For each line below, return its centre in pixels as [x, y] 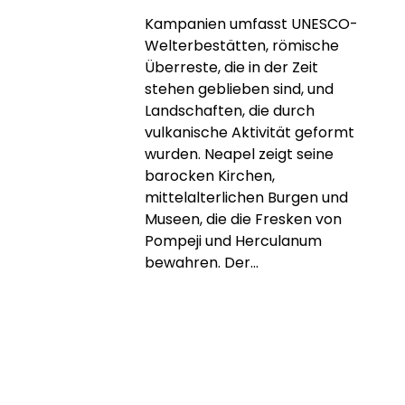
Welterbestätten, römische [242, 45]
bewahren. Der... [202, 262]
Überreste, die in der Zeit [231, 67]
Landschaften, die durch [230, 110]
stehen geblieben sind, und [239, 89]
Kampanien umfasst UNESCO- [251, 24]
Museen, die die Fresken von [243, 219]
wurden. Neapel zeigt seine [239, 154]
